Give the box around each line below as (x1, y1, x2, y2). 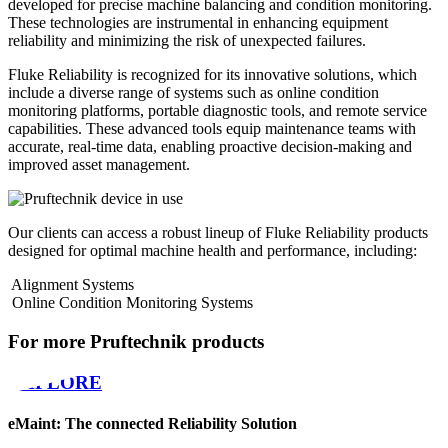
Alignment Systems (11, 276, 134, 294)
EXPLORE (8, 371, 102, 393)
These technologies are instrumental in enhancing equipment (8, 14, 388, 32)
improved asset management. (8, 156, 190, 174)
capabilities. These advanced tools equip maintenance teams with (8, 120, 416, 138)
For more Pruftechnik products (8, 331, 264, 352)
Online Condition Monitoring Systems (12, 294, 253, 312)
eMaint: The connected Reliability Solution (8, 414, 297, 432)
